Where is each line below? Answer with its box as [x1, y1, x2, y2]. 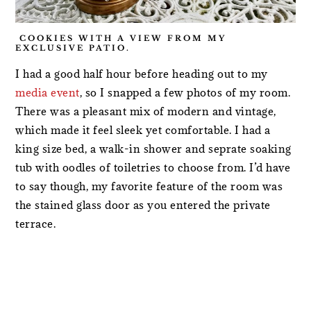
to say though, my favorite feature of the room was [15, 179, 283, 193]
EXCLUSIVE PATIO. [15, 43, 131, 53]
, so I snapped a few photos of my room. [79, 85, 291, 99]
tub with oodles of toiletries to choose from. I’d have [15, 160, 291, 174]
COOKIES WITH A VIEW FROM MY [15, 33, 227, 43]
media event [15, 85, 80, 99]
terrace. [15, 217, 56, 230]
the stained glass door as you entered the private [15, 198, 271, 212]
